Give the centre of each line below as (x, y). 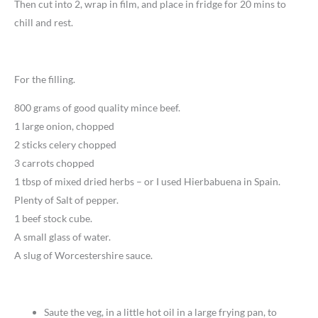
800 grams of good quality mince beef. (97, 108)
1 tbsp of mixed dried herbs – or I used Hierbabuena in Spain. (147, 182)
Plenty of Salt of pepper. (66, 200)
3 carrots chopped (54, 163)
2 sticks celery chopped (65, 145)
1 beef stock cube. (53, 219)
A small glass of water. (62, 237)
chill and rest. (44, 23)
